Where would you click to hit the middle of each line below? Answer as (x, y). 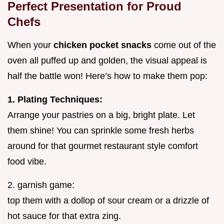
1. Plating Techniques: (55, 99)
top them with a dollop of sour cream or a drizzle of (108, 200)
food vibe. (27, 161)
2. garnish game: (41, 185)
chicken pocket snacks (104, 45)
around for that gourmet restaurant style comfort (103, 146)
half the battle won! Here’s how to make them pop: (107, 76)
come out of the (185, 45)
